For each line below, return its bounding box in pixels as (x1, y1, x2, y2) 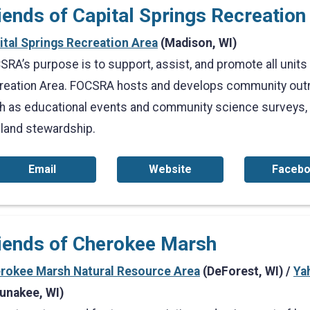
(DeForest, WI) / (200, 264, 293, 278)
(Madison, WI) (158, 36, 237, 50)
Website (148, 163, 192, 176)
